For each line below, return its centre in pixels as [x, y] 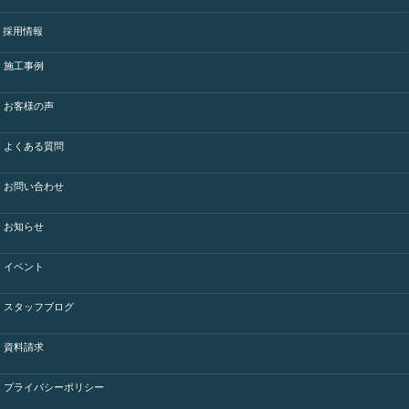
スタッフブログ [39, 306]
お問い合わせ [34, 186]
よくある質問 [34, 146]
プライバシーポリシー [54, 387]
